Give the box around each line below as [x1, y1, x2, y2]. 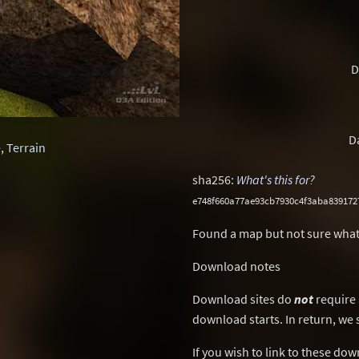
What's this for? [236, 171, 315, 188]
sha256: [192, 171, 236, 188]
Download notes [192, 258, 280, 274]
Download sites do [192, 291, 294, 307]
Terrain [6, 139, 46, 155]
